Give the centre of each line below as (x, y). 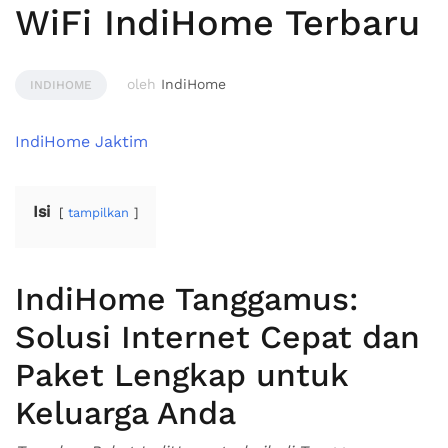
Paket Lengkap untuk (181, 375)
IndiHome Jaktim (81, 141)
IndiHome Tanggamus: (187, 299)
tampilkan (98, 212)
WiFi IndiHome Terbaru (217, 23)
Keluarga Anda (125, 413)
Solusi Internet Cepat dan (217, 337)
